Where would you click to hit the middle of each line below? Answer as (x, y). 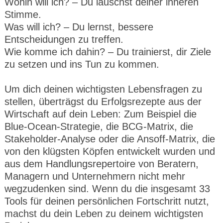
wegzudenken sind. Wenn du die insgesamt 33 (107, 189)
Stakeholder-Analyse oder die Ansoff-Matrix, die (110, 139)
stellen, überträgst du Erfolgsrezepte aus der (103, 102)
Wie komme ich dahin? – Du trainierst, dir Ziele (108, 52)
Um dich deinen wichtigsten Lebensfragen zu (103, 89)
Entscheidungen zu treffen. (64, 39)
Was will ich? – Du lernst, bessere (79, 27)
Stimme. (23, 14)
